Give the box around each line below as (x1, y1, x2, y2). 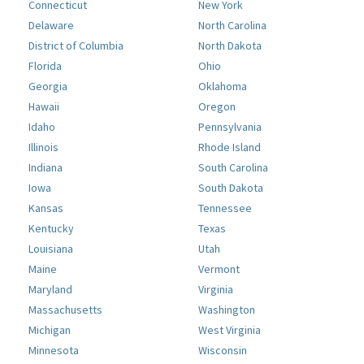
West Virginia (198, 323, 261, 338)
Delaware (28, 18, 74, 33)
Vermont (198, 262, 240, 277)
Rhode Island (198, 140, 261, 155)
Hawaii (28, 99, 59, 115)
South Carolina (198, 160, 268, 175)
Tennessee (198, 201, 252, 216)
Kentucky (28, 221, 74, 236)
